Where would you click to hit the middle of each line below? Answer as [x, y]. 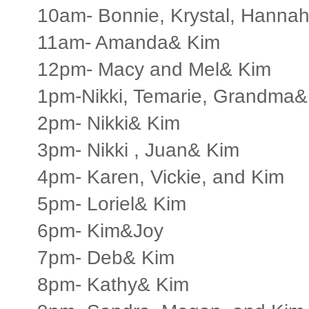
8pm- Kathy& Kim [113, 284]
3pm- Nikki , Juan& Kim [138, 150]
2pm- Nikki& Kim [109, 123]
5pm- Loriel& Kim [112, 203]
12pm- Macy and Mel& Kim [154, 69]
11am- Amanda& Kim [129, 42]
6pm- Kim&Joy [100, 230]
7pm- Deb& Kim [106, 257]
